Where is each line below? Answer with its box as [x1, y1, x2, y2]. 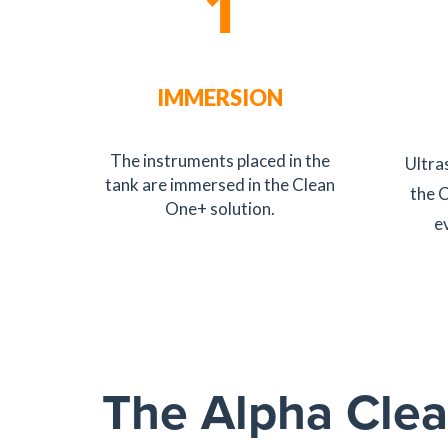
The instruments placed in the [110, 150, 331, 171]
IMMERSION [157, 84, 284, 111]
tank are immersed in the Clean [105, 174, 336, 195]
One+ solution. [165, 198, 276, 219]
